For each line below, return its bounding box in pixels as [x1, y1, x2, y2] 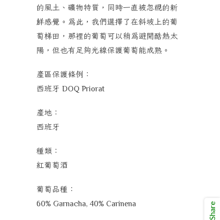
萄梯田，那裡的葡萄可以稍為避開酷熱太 [36, 31, 178, 41]
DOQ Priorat [60, 84, 105, 93]
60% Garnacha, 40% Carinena [36, 199, 136, 208]
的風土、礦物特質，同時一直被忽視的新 [36, 2, 178, 13]
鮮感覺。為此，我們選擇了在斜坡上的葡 [36, 17, 178, 27]
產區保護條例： [36, 69, 91, 80]
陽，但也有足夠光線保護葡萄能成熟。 [36, 45, 170, 55]
